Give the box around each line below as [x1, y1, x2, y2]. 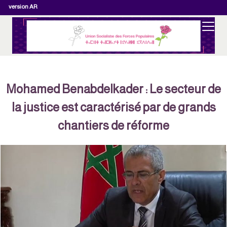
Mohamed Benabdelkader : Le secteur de [8, 82, 223, 96]
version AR [11, 3, 40, 10]
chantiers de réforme [60, 119, 171, 132]
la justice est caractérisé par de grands [13, 100, 218, 114]
